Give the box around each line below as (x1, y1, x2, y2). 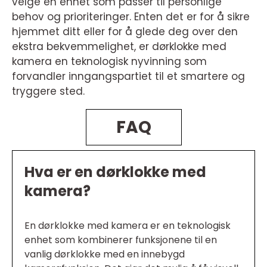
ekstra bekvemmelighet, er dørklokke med (12, 39, 226, 54)
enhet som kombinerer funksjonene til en (24, 233, 217, 247)
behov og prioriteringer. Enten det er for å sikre (12, 10, 250, 24)
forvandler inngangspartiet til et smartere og (12, 69, 245, 83)
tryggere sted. (12, 84, 85, 98)
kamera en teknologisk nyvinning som (12, 54, 207, 69)
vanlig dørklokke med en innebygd (24, 247, 185, 261)
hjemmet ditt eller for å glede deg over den (12, 24, 238, 39)
